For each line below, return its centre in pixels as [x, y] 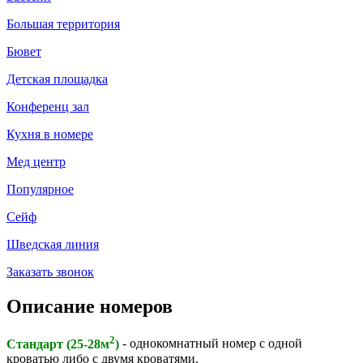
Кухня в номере [50, 134]
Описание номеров [90, 306]
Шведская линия [53, 244]
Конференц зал [48, 106]
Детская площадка [57, 79]
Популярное [40, 189]
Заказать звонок [50, 271]
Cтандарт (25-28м [58, 344]
